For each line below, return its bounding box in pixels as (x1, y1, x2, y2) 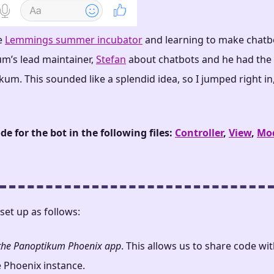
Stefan (96, 53, 126, 67)
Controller (175, 126, 223, 140)
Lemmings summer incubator (5, 33, 143, 47)
